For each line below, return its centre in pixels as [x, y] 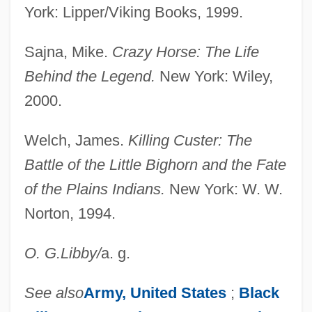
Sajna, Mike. [68, 52]
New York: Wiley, [214, 76]
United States [178, 292]
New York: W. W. [224, 189]
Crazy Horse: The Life [185, 52]
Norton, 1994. [70, 213]
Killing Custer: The [190, 140]
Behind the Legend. [89, 76]
